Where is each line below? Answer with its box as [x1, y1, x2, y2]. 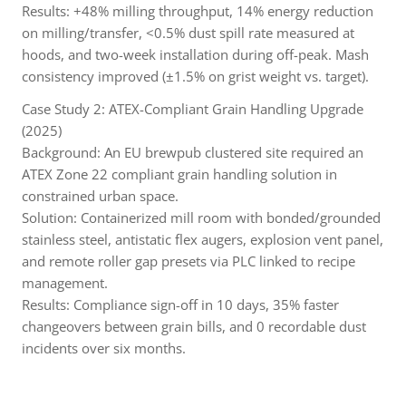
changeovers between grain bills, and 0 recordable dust [22, 317, 366, 336]
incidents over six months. [22, 339, 186, 358]
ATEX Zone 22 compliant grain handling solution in [22, 165, 337, 184]
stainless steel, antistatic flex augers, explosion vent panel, [22, 230, 383, 249]
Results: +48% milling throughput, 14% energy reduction [22, 2, 373, 21]
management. [22, 274, 108, 293]
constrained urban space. [22, 187, 179, 206]
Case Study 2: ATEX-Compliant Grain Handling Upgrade [22, 100, 363, 119]
